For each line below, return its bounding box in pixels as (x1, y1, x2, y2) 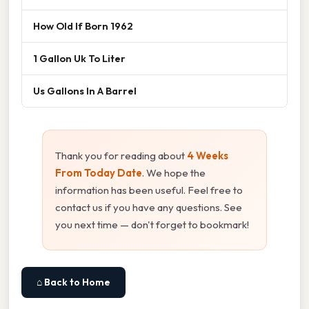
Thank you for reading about (55, 148, 187, 162)
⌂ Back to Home (37, 275, 110, 288)
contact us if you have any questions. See (55, 200, 242, 214)
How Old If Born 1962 (33, 19, 133, 32)
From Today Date (55, 166, 142, 179)
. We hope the (142, 166, 206, 179)
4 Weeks (187, 148, 228, 162)
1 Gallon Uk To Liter (33, 51, 126, 65)
